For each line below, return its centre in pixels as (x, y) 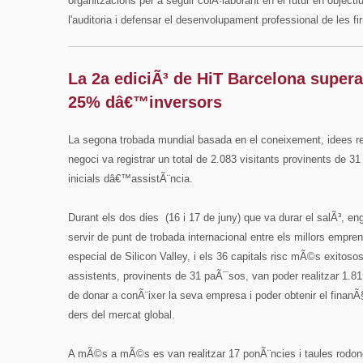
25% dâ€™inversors (145, 102)
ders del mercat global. (122, 315)
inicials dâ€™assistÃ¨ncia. (130, 179)
